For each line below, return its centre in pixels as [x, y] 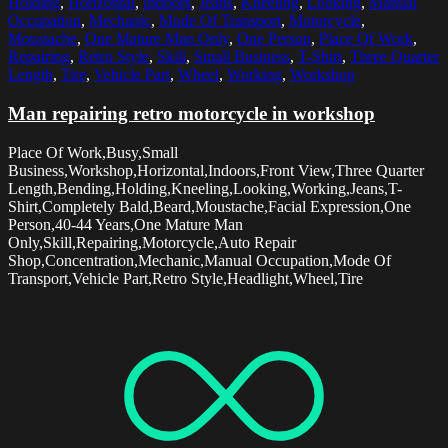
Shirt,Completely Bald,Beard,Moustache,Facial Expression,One [209, 206]
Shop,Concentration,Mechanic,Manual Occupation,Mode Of [199, 260]
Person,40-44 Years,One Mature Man [125, 224]
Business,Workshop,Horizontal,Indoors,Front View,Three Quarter [216, 170]
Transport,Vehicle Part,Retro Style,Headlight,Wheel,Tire [185, 278]
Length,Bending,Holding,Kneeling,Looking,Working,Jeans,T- [205, 188]
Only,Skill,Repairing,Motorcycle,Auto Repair [152, 242]
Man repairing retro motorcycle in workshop [191, 114]
